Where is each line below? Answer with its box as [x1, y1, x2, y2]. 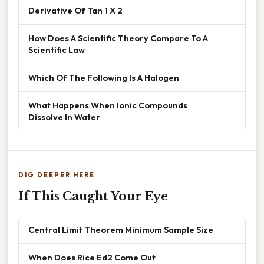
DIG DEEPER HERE [18, 171, 95, 180]
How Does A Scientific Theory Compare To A [28, 32, 208, 44]
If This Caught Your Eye [18, 189, 168, 204]
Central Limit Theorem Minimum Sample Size [28, 224, 213, 236]
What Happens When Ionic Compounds [28, 100, 187, 111]
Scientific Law [28, 44, 85, 56]
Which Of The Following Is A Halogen [28, 72, 179, 84]
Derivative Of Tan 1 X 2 [28, 5, 123, 16]
